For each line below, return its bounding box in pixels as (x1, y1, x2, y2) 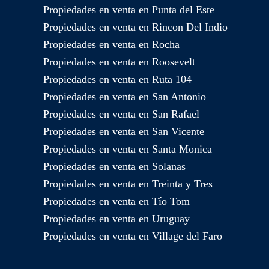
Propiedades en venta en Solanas (43, 160, 186, 173)
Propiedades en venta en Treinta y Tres (43, 178, 213, 190)
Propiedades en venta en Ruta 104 (43, 73, 192, 86)
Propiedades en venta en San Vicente (43, 125, 204, 138)
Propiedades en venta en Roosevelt (43, 56, 195, 68)
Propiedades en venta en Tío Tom (43, 195, 190, 208)
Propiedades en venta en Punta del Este (43, 4, 214, 16)
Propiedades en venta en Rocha (43, 38, 180, 51)
